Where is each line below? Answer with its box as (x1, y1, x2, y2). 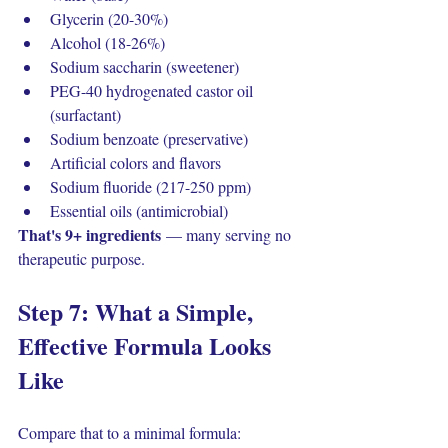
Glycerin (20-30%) (50, 8, 168, 29)
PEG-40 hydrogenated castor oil (50, 80, 257, 101)
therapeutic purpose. (18, 248, 145, 269)
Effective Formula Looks (18, 328, 277, 363)
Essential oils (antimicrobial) (50, 200, 228, 221)
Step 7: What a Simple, (18, 294, 259, 329)
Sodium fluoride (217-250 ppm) (50, 176, 251, 197)
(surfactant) (50, 104, 121, 125)
